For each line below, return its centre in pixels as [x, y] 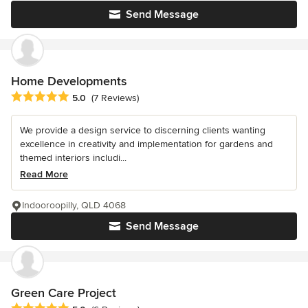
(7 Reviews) [115, 98]
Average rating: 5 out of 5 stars [84, 97]
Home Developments [69, 81]
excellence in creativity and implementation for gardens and [146, 144]
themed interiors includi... [73, 158]
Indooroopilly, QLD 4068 [74, 206]
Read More [44, 175]
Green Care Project [64, 293]
